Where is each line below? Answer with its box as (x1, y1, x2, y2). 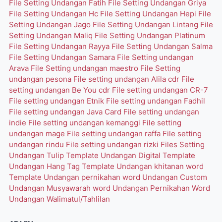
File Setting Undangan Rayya (9, 42, 111, 51)
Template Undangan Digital (66, 151, 163, 160)
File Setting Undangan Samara (9, 53, 117, 62)
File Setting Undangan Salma (111, 42, 213, 51)
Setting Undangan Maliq (9, 31, 95, 40)
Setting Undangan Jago (9, 20, 93, 29)
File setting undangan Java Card (9, 107, 123, 116)
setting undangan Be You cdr (9, 85, 112, 95)
